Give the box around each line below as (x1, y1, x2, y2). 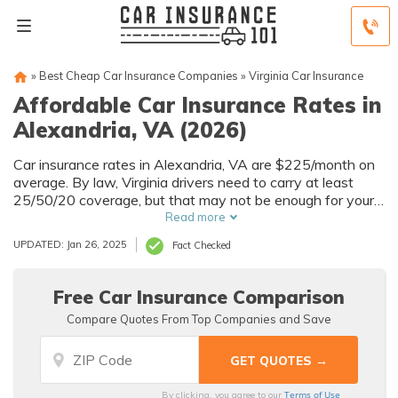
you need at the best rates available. (13, 244, 244, 262)
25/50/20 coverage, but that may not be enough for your (13, 191, 374, 209)
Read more (164, 210, 226, 224)
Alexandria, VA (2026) (13, 116, 248, 143)
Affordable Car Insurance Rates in (13, 92, 382, 118)
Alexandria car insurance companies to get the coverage (13, 227, 370, 244)
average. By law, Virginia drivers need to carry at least (13, 173, 354, 191)
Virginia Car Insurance (249, 68, 363, 83)
